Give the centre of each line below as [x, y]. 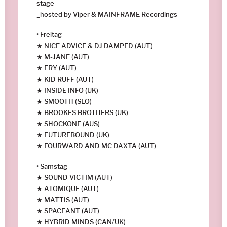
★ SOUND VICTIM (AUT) [74, 177]
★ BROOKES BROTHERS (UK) [82, 112]
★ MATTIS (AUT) [63, 199]
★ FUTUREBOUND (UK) [73, 135]
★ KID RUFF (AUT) [65, 79]
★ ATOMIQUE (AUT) [68, 188]
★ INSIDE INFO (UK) [67, 90]
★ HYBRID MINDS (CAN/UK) [81, 222]
